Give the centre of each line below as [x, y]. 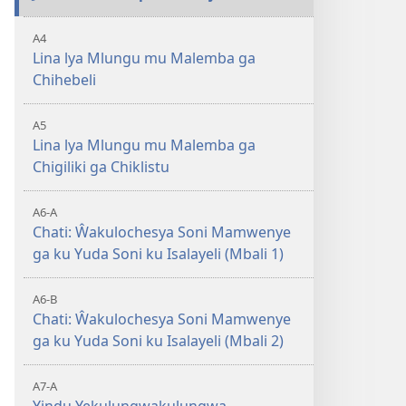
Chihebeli [64, 80]
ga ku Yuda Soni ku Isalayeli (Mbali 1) [158, 254]
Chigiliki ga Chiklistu [101, 167]
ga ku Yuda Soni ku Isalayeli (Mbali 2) [158, 341]
